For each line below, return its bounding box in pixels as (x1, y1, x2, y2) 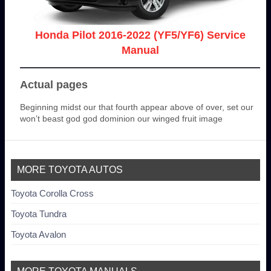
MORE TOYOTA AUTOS (17, 165, 123, 175)
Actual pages (20, 79, 88, 91)
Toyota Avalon (11, 229, 66, 240)
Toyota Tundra (11, 209, 67, 220)
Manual (121, 44, 159, 57)
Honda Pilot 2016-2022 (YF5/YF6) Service (34, 29, 246, 42)
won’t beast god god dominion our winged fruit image (20, 114, 223, 124)
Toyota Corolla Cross (11, 188, 94, 199)
